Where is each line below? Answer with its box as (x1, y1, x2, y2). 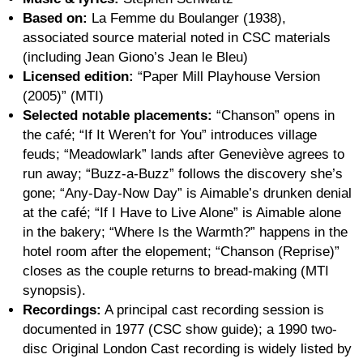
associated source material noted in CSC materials (23, 30, 331, 46)
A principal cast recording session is (101, 302, 324, 318)
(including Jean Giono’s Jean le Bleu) (23, 49, 248, 66)
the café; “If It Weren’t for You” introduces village (23, 127, 317, 143)
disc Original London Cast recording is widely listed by (23, 341, 352, 357)
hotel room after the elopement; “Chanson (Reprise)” (23, 244, 340, 260)
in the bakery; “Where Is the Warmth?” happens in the (23, 224, 348, 241)
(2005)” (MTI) (23, 88, 104, 105)
